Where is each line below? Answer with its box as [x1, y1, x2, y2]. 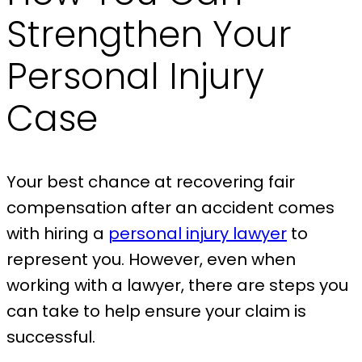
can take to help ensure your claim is [6, 300, 306, 323]
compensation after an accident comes [6, 196, 335, 220]
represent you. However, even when [6, 248, 296, 271]
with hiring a [6, 222, 108, 246]
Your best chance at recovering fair [6, 170, 295, 194]
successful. [6, 326, 99, 349]
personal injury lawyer [108, 222, 287, 246]
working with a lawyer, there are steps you [6, 274, 348, 297]
